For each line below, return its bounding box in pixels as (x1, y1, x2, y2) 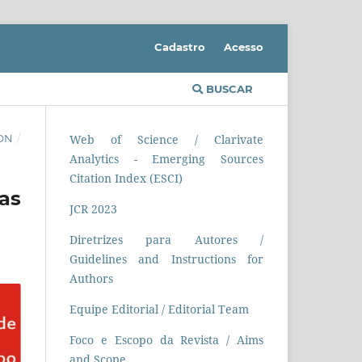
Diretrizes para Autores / (69, 231, 263, 247)
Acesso (224, 40, 263, 53)
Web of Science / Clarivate (69, 131, 263, 147)
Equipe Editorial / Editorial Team (69, 301, 249, 317)
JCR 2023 (69, 200, 117, 217)
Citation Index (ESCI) (69, 170, 183, 186)
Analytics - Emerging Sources (69, 150, 263, 166)
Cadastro (154, 40, 206, 53)
